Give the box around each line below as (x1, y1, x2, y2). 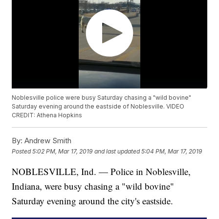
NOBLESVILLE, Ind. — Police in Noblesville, (12, 165, 191, 178)
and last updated (94, 147, 140, 155)
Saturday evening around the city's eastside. (12, 195, 174, 207)
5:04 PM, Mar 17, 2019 (141, 147, 202, 155)
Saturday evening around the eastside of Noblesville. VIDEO (12, 103, 185, 110)
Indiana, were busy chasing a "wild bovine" (12, 180, 175, 193)
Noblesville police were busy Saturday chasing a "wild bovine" (12, 94, 192, 102)
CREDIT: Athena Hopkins (12, 111, 83, 119)
